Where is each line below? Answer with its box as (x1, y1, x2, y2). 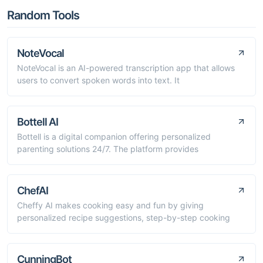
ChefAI (17, 184, 48, 197)
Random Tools (7, 8, 79, 22)
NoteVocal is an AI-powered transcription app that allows (17, 62, 235, 73)
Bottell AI (17, 115, 58, 128)
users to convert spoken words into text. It (17, 75, 180, 85)
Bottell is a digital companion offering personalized (17, 131, 211, 141)
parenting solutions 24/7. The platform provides (17, 143, 198, 154)
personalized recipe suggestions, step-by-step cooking (17, 212, 230, 222)
